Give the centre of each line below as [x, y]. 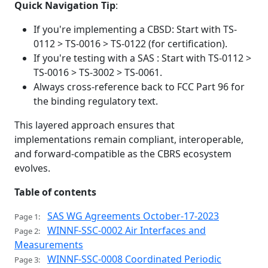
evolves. [32, 168]
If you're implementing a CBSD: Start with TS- [135, 29]
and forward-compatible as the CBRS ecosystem [123, 153]
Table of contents [55, 192]
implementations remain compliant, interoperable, [129, 139]
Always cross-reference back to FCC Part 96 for [139, 86]
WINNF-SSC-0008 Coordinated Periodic [134, 259]
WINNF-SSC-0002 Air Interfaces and [127, 230]
